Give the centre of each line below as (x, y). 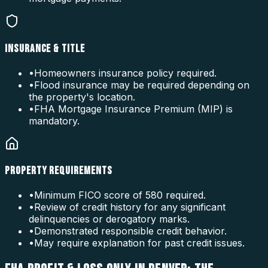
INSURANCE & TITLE (45, 48)
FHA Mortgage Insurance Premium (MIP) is (133, 109)
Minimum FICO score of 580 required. (120, 195)
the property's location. (82, 97)
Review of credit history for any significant (130, 207)
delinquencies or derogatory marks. (109, 219)
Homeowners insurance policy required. (125, 73)
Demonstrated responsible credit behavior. (130, 231)
